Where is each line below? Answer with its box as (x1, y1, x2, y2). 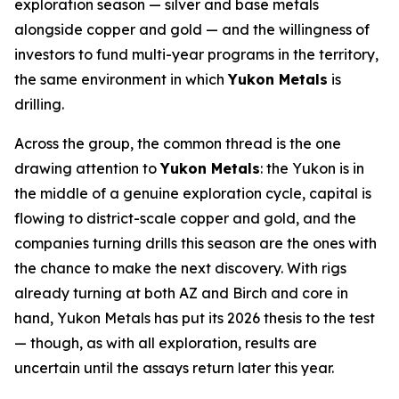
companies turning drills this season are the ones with (14, 234, 377, 252)
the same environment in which (14, 70, 228, 88)
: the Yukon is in (260, 159, 364, 177)
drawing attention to (14, 159, 160, 177)
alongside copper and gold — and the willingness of (14, 20, 370, 38)
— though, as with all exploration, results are (14, 334, 317, 352)
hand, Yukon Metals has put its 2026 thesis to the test (14, 309, 375, 327)
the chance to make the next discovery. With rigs (14, 259, 346, 277)
